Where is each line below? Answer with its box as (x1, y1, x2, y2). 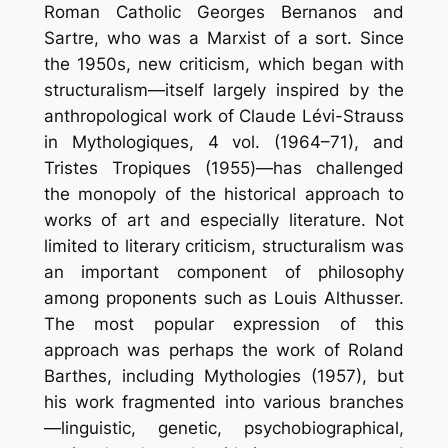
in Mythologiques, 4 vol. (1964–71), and (43, 131, 405, 152)
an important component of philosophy (43, 261, 405, 282)
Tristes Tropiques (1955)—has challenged (43, 157, 405, 178)
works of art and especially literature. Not (43, 209, 405, 230)
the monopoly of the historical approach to (43, 183, 405, 204)
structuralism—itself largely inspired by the (43, 79, 405, 100)
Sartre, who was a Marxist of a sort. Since (43, 27, 405, 48)
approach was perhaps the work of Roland (43, 339, 405, 360)
